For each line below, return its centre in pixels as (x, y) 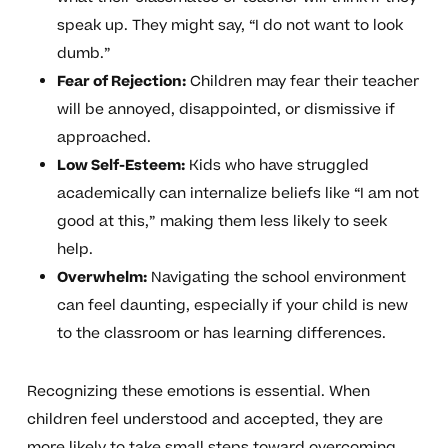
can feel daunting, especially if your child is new (232, 306)
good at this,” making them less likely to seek (221, 222)
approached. (103, 138)
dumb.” (83, 54)
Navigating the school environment (276, 278)
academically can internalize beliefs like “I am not (237, 194)
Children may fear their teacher (302, 82)
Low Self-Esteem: (120, 166)
